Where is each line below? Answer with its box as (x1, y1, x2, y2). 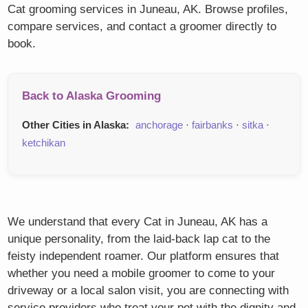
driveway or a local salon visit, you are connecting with (8, 284, 289, 298)
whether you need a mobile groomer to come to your (8, 267, 276, 280)
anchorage (135, 119, 184, 131)
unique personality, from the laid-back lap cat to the (8, 232, 271, 246)
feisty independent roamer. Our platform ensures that (8, 250, 280, 263)
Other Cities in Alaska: (22, 119, 130, 131)
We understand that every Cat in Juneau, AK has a (8, 215, 268, 229)
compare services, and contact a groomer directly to (8, 20, 277, 34)
